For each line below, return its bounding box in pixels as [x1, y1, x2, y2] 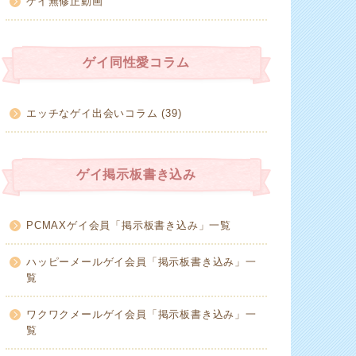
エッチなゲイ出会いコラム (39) [26, 107, 182, 120]
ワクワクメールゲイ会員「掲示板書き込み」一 [26, 308, 257, 321]
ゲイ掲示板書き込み [75, 168, 197, 182]
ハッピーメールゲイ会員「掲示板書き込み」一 [26, 256, 257, 269]
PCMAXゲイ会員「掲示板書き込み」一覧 [26, 219, 231, 232]
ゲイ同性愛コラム [83, 56, 190, 70]
